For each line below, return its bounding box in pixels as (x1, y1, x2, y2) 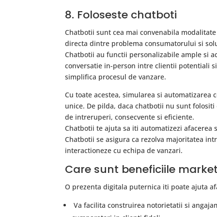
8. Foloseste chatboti (65, 7, 177, 23)
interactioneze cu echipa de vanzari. (65, 146, 183, 155)
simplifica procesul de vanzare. (65, 72, 167, 82)
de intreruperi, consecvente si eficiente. (65, 112, 195, 122)
